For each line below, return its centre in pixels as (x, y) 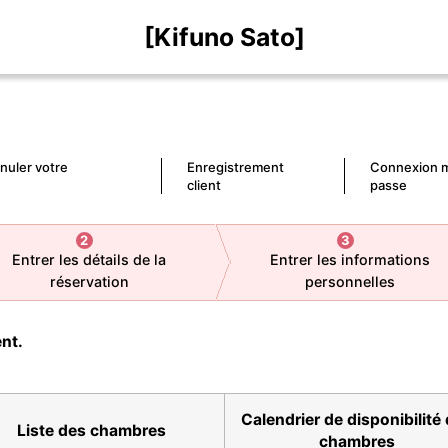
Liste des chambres (91, 430)
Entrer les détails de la (89, 259)
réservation (89, 281)
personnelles (350, 281)
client (204, 184)
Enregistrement (236, 166)
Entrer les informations (350, 259)
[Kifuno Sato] (224, 37)
